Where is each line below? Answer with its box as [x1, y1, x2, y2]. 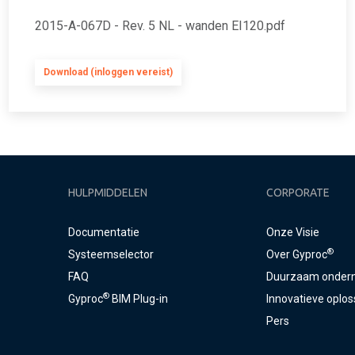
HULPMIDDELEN [67, 186, 147, 199]
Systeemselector [67, 248, 154, 261]
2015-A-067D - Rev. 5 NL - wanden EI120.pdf [35, 18, 285, 33]
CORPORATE [265, 186, 330, 199]
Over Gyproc [265, 248, 327, 261]
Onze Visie [265, 226, 319, 239]
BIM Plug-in [109, 292, 168, 305]
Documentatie [67, 226, 139, 239]
